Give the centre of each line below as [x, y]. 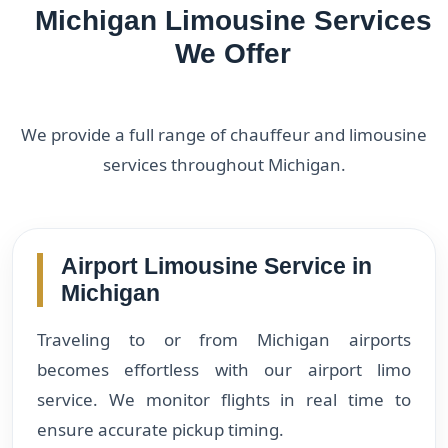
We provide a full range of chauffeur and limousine [224, 134]
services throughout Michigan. [224, 164]
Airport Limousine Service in [216, 265]
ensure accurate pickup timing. [160, 429]
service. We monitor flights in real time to [224, 399]
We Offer [233, 53]
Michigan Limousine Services [233, 20]
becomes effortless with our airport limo [224, 369]
